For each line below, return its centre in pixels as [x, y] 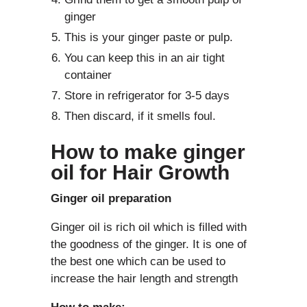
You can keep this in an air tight [145, 58]
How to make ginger [148, 152]
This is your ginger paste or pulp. [149, 38]
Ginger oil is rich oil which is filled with [149, 228]
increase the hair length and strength [144, 279]
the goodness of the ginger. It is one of [149, 245]
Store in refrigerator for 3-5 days [147, 96]
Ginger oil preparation [111, 199]
